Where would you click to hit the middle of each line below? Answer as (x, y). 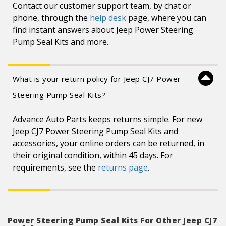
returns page (123, 167)
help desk (108, 18)
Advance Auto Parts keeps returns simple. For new (107, 119)
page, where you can (166, 18)
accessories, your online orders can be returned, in (108, 143)
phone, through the (51, 18)
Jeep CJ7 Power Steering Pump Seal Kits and (95, 131)
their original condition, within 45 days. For (93, 155)
